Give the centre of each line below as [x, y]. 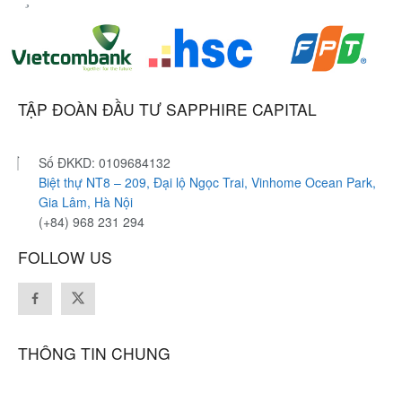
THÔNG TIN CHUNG [94, 353]
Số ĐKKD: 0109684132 [104, 162]
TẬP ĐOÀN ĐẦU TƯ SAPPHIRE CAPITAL [167, 109]
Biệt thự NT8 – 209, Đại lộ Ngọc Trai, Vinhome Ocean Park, [207, 182]
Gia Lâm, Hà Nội [85, 201]
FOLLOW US [65, 257]
